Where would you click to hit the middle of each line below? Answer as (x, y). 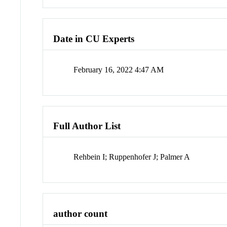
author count (81, 213)
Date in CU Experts (94, 39)
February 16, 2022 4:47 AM (119, 69)
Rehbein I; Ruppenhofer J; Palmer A (132, 157)
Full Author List (87, 126)
